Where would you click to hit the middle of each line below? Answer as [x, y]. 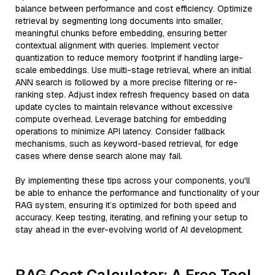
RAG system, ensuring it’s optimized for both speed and [126, 205]
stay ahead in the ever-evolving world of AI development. [129, 230]
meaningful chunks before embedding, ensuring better [121, 33]
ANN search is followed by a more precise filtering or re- [126, 82]
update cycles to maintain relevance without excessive [124, 107]
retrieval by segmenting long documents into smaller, [119, 21]
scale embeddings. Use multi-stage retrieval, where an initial [133, 70]
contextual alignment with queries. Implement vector [117, 45]
